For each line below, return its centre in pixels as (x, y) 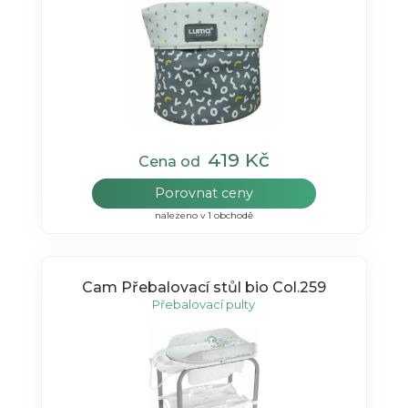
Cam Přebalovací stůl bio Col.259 (204, 288)
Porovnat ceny (204, 193)
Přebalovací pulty (204, 305)
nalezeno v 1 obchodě (204, 215)
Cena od (173, 161)
